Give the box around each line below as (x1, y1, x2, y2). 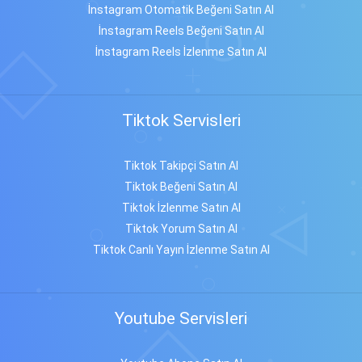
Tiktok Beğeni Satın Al (124, 180, 238, 193)
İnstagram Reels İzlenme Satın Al (95, 45, 267, 58)
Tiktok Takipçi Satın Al (124, 159, 238, 172)
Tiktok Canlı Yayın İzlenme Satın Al (92, 243, 270, 256)
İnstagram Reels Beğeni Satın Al (98, 24, 264, 37)
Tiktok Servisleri (121, 111, 241, 130)
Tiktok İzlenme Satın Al (121, 201, 241, 214)
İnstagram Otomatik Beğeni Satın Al (88, 3, 274, 16)
